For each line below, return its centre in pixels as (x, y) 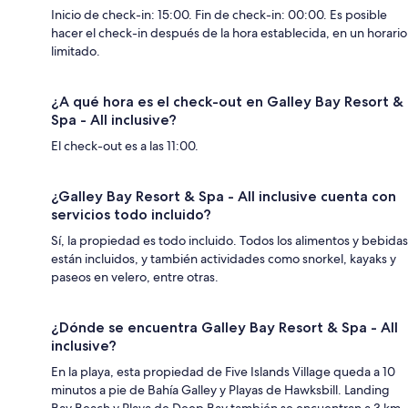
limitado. (76, 51)
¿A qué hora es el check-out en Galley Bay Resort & (227, 101)
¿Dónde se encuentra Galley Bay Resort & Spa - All (224, 327)
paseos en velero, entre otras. (135, 276)
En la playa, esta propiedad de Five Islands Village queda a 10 (223, 371)
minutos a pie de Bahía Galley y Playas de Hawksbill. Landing (220, 389)
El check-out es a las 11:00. (125, 145)
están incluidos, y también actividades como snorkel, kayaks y (224, 258)
